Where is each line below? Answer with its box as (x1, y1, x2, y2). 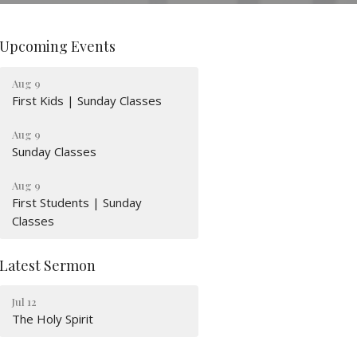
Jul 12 (12, 295, 37, 308)
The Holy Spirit (12, 311, 94, 327)
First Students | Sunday (12, 194, 143, 210)
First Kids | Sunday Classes (12, 92, 163, 108)
